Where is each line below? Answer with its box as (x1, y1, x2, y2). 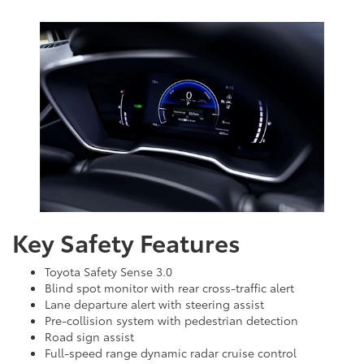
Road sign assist (45, 327, 134, 344)
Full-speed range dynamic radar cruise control (45, 344, 297, 361)
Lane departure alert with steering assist (45, 295, 264, 312)
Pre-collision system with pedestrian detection (45, 311, 298, 328)
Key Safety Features (12, 223, 240, 259)
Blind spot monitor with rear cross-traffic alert (45, 279, 294, 296)
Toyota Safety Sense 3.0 (45, 262, 172, 279)
